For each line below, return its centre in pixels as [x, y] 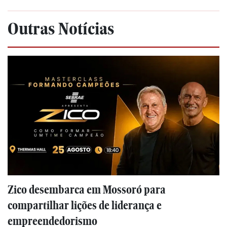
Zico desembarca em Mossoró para [87, 190]
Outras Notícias [61, 28]
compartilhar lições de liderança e [85, 205]
